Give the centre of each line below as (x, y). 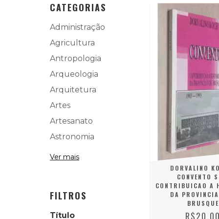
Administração (77, 27)
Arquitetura (73, 89)
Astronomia (72, 136)
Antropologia (76, 58)
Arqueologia (74, 74)
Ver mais (65, 157)
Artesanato (71, 121)
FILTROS (68, 195)
